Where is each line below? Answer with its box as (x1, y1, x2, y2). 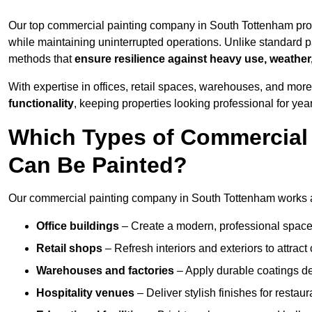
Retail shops (36, 242, 102, 255)
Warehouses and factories (36, 265, 174, 277)
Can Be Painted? (8, 153, 187, 178)
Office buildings (36, 220, 119, 233)
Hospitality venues (36, 287, 134, 299)
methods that (8, 53, 75, 65)
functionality (8, 97, 74, 110)
